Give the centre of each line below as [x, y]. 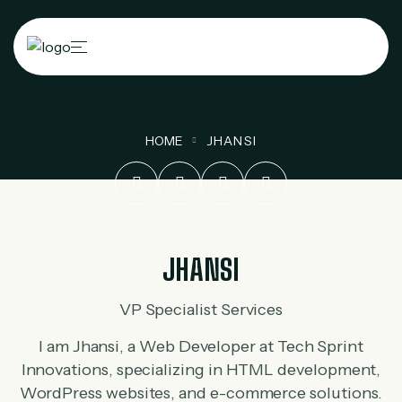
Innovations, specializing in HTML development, [201, 370]
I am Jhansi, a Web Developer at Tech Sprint [201, 346]
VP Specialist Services [201, 310]
